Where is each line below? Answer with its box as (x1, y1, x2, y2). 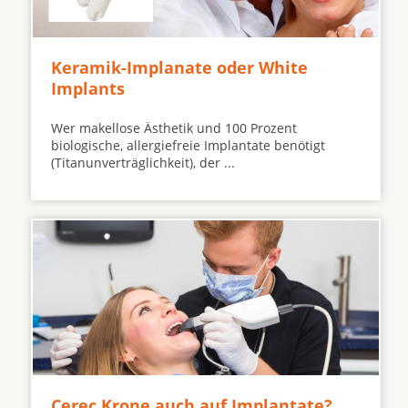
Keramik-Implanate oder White (51, 56, 308, 78)
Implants (51, 77, 125, 99)
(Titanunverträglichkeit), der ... (51, 154, 235, 171)
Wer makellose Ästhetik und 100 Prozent (51, 119, 297, 137)
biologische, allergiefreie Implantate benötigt (51, 137, 325, 154)
